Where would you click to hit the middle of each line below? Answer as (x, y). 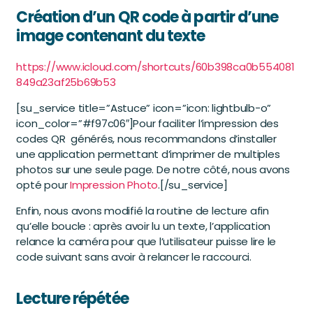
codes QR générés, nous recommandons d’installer (146, 139)
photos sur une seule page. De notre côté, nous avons (153, 170)
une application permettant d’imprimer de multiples (148, 154)
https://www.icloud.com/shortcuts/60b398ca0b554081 (155, 67)
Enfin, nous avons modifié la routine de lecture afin (143, 211)
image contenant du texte (111, 36)
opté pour (43, 185)
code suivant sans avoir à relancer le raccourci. (134, 257)
